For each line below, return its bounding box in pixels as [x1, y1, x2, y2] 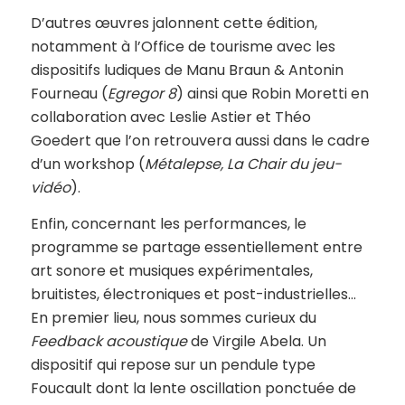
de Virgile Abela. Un [186, 330, 326, 352]
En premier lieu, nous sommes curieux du [30, 306, 316, 328]
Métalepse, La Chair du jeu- [144, 153, 342, 174]
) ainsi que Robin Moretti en [175, 82, 369, 104]
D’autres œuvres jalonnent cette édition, [30, 12, 317, 33]
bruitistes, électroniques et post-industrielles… [30, 283, 356, 305]
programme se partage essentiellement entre [30, 236, 363, 258]
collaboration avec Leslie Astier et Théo [30, 106, 311, 127]
